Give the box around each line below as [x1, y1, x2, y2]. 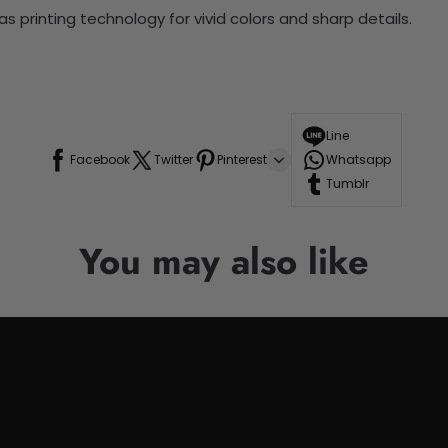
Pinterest [217, 150, 267, 168]
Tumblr [326, 174, 369, 192]
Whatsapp [326, 150, 391, 168]
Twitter [154, 150, 193, 168]
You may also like [79, 234, 369, 288]
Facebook [70, 150, 130, 168]
